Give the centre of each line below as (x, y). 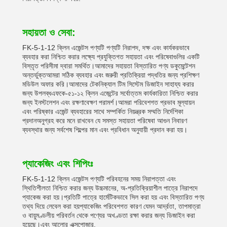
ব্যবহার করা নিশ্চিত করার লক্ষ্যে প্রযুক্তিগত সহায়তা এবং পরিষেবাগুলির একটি (111, 57)
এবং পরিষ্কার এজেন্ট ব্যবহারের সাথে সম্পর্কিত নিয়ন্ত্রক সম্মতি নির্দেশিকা (103, 111)
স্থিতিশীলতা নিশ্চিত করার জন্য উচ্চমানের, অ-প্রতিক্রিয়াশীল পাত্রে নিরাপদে (110, 188)
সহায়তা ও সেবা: (49, 32)
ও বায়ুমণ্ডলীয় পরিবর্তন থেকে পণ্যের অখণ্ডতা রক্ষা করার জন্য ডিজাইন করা (109, 215)
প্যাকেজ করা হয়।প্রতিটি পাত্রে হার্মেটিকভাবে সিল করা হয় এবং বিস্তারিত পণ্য (113, 197)
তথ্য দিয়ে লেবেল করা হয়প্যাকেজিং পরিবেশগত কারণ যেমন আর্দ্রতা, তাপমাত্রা (111, 206)
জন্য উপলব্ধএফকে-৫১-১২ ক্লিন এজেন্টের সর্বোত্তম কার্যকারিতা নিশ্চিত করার (110, 93)
